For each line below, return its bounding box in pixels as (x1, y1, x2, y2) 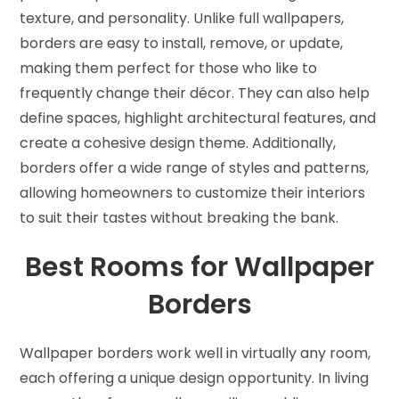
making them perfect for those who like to (20, 57, 318, 78)
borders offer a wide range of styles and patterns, (20, 157, 370, 178)
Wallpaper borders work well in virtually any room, (20, 342, 371, 363)
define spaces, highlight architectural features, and (20, 107, 377, 128)
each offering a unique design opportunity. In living (20, 367, 370, 388)
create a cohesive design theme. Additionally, (20, 132, 337, 153)
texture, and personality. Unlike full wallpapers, (20, 7, 345, 28)
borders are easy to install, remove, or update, (20, 32, 344, 53)
